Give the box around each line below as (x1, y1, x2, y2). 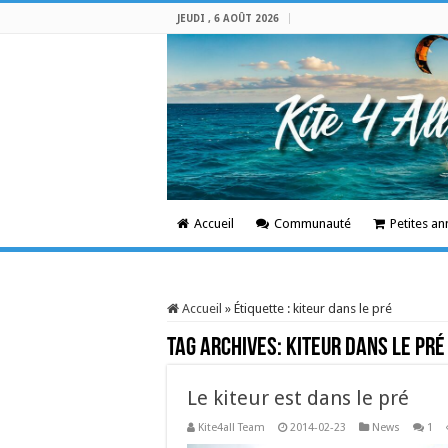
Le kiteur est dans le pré (187, 386, 409, 410)
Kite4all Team (198, 421, 265, 434)
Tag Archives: (167, 335, 286, 362)
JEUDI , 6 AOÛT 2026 (177, 13, 279, 24)
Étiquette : (234, 301, 293, 316)
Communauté (274, 216, 351, 231)
